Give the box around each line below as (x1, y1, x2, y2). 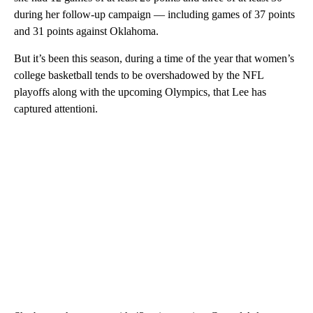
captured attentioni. (14, 103, 98, 115)
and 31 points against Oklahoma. (14, 25, 159, 38)
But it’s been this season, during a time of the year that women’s (14, 52, 294, 65)
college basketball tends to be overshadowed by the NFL (14, 69, 263, 82)
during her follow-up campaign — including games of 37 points (14, 8, 295, 21)
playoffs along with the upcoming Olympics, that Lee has (14, 86, 266, 99)
